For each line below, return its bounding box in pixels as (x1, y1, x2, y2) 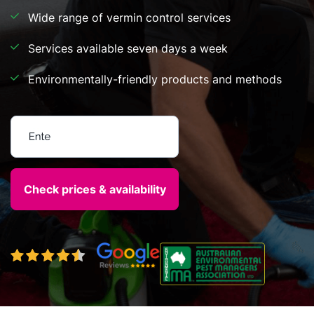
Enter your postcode (28, 120, 107, 130)
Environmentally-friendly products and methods (28, 72, 282, 86)
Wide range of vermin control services (28, 11, 231, 25)
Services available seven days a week (28, 41, 228, 55)
